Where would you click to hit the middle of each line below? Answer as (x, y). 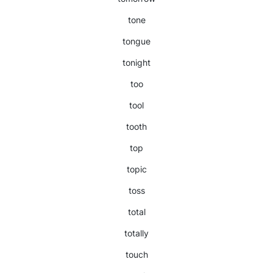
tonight (136, 62)
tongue (136, 41)
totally (136, 233)
